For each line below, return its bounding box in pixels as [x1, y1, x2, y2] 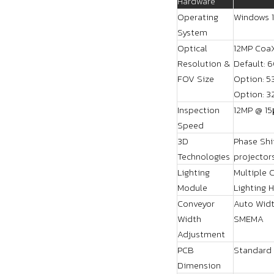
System [177, 25, 207, 39]
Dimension [177, 258, 221, 272]
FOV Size [177, 72, 214, 86]
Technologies [177, 149, 230, 163]
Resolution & [177, 56, 230, 70]
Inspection [177, 103, 220, 117]
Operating [177, 10, 218, 24]
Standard [234, 243, 272, 257]
